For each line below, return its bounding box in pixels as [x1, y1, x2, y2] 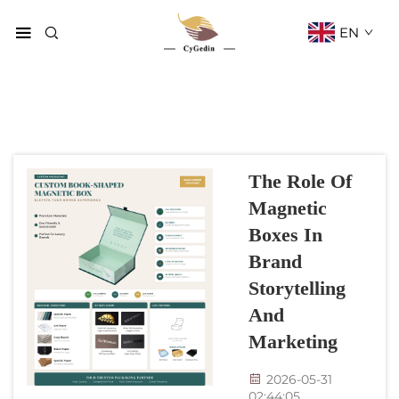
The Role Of [248, 169, 352, 192]
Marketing [248, 330, 338, 353]
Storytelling [248, 276, 346, 299]
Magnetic [248, 196, 327, 219]
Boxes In [248, 223, 322, 246]
